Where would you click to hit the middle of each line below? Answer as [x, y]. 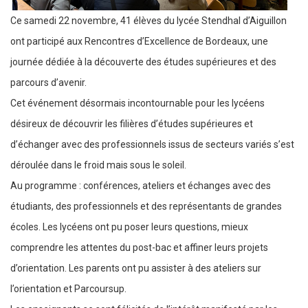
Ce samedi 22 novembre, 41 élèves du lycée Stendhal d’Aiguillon [148, 21]
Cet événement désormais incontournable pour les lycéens [137, 103]
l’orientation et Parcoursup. [68, 289]
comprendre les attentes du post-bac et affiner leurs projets [139, 247]
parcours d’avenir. [48, 82]
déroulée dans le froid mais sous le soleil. [98, 165]
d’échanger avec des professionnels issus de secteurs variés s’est [152, 144]
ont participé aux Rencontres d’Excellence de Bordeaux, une [139, 41]
